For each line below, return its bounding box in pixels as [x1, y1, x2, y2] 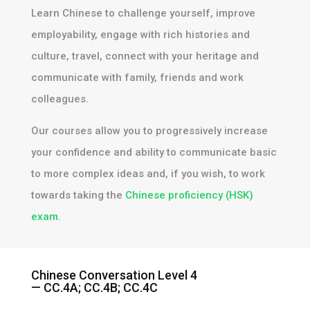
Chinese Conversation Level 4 [30, 268, 197, 283]
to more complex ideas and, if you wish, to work [30, 167, 265, 181]
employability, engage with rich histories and [30, 28, 250, 42]
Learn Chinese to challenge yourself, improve [30, 7, 255, 20]
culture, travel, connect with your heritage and [30, 50, 259, 63]
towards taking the [30, 189, 125, 202]
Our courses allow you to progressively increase [30, 125, 268, 138]
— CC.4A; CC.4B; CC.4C [30, 280, 158, 295]
